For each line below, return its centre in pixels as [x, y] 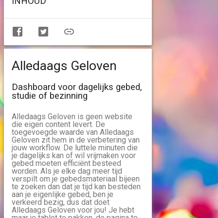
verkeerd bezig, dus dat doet [61, 202]
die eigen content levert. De [58, 124]
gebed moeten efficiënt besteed [66, 163]
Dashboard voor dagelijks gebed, [77, 87]
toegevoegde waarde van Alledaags [73, 132]
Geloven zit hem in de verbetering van [76, 140]
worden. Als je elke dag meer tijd [67, 171]
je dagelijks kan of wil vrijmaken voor [74, 155]
